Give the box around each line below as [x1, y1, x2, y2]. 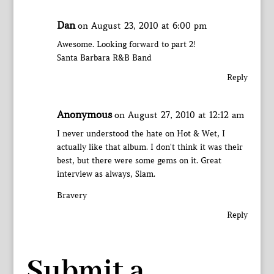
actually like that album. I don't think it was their [56, 142, 243, 152]
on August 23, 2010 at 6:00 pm [77, 20, 207, 31]
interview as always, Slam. [56, 169, 155, 179]
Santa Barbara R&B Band [56, 53, 152, 63]
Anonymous [56, 108, 112, 120]
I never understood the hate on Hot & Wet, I [56, 128, 225, 139]
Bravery [56, 190, 87, 201]
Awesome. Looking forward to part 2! [56, 39, 196, 50]
